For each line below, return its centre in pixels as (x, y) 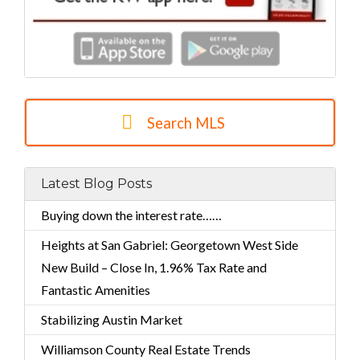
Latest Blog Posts (96, 184)
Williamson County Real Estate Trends (146, 350)
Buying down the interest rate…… (131, 215)
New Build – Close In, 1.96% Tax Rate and (154, 268)
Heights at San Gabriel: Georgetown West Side (170, 245)
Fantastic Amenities (96, 290)
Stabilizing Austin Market (112, 320)
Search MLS (186, 123)
